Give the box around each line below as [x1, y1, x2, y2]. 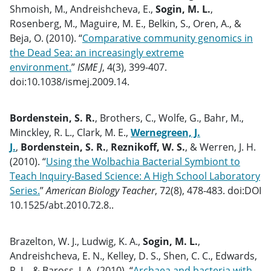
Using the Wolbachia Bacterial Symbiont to [46, 155, 240, 168]
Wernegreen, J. [131, 126, 200, 139]
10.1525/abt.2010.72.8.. [10, 198, 114, 212]
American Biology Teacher [46, 184, 155, 197]
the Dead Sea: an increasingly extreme [10, 46, 184, 59]
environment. [10, 60, 71, 74]
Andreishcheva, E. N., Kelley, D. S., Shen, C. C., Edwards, [10, 249, 257, 263]
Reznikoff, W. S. [111, 140, 185, 154]
